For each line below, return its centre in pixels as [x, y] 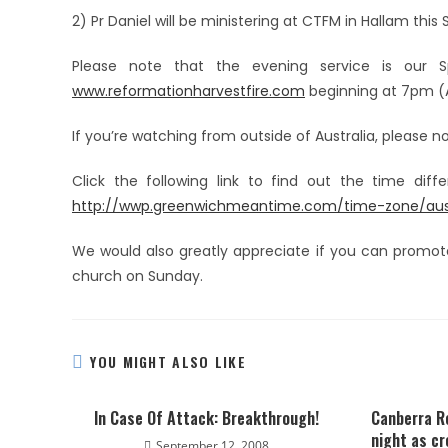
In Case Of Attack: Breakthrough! [207, 418]
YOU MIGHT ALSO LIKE [168, 361]
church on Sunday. [137, 276]
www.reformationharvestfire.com [188, 91]
